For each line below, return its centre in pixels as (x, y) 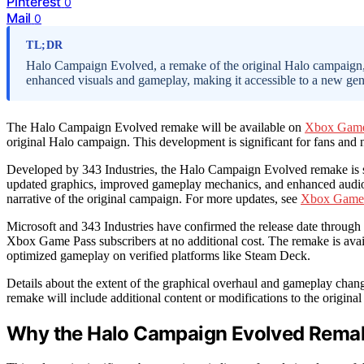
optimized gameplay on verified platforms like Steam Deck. (158, 255)
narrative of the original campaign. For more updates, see (154, 198)
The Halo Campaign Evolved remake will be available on (156, 127)
